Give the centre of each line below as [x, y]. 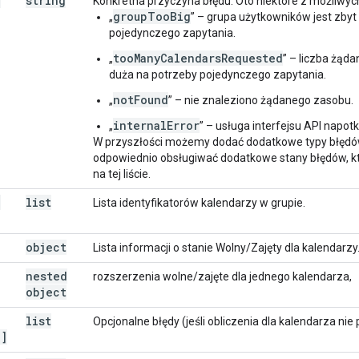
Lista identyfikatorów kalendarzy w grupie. [199, 202]
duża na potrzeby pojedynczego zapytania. [218, 74]
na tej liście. [122, 173]
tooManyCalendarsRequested [198, 58]
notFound [141, 99]
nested [46, 276]
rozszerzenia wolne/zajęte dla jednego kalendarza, [222, 276]
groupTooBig [152, 16]
